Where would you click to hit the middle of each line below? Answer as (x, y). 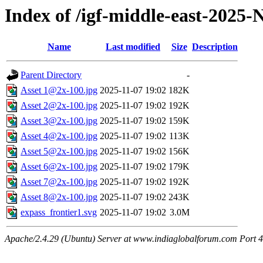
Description (215, 47)
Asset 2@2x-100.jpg (59, 106)
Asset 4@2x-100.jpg (59, 136)
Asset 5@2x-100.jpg (59, 151)
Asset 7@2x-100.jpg (59, 182)
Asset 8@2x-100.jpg (59, 197)
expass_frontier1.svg (59, 213)
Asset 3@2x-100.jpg (59, 121)
